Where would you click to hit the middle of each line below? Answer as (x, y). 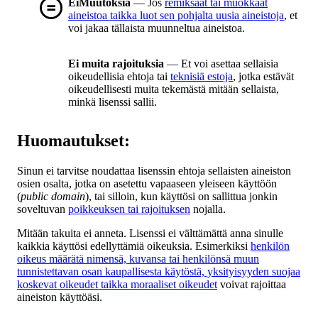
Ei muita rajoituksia (116, 64)
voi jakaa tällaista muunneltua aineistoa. (157, 28)
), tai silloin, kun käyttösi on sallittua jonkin (181, 197)
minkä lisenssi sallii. (113, 102)
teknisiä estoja (202, 77)
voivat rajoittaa (252, 285)
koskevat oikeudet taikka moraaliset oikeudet (117, 285)
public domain (53, 197)
